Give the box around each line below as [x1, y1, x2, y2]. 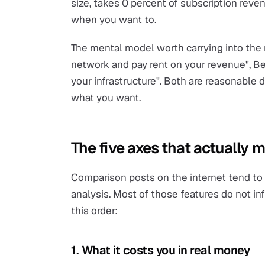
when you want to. [71, 13, 156, 26]
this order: [71, 204, 118, 217]
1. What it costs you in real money [71, 243, 250, 258]
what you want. [71, 91, 141, 104]
